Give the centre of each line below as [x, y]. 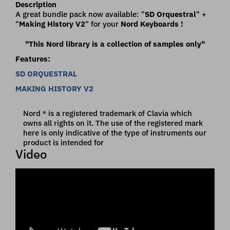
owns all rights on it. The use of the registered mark [113, 123]
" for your [103, 24]
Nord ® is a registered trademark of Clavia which [108, 113]
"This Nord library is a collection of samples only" [115, 44]
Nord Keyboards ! [152, 24]
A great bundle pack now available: [77, 14]
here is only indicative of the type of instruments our [115, 132]
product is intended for [63, 142]
